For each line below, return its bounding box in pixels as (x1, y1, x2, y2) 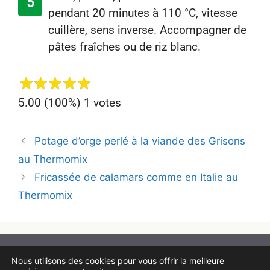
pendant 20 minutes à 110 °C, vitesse (48, 6, 237, 20)
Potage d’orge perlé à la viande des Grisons (34, 134, 246, 147)
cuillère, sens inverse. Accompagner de (48, 23, 246, 37)
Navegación (17, 132, 75, 145)
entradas (17, 162, 61, 175)
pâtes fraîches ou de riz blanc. (48, 40, 201, 54)
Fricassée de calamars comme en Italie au (34, 171, 239, 183)
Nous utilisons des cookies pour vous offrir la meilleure (11, 256, 224, 266)
